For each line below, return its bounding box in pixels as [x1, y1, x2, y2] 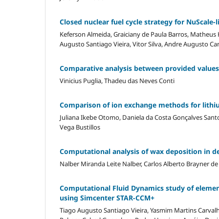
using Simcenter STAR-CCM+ [60, 193, 154, 202]
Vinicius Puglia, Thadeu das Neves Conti [60, 76, 175, 85]
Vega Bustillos [60, 122, 100, 131]
